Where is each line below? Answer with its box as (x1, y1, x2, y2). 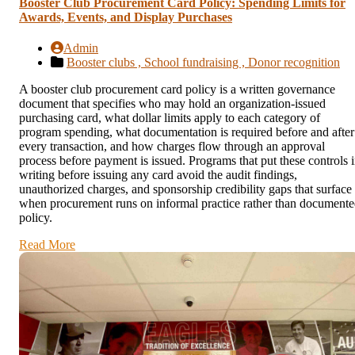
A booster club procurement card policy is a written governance (19, 82, 335, 97)
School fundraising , (144, 55, 248, 70)
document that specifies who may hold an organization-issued (19, 97, 326, 111)
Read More (19, 238, 75, 252)
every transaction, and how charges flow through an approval (19, 139, 325, 154)
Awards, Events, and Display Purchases (19, 10, 232, 25)
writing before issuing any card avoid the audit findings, (19, 168, 297, 182)
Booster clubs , (67, 55, 144, 70)
